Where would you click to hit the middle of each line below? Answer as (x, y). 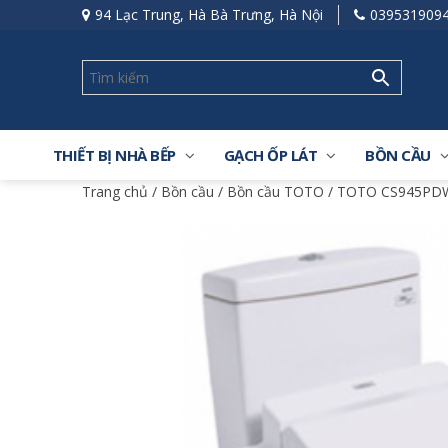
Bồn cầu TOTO (275, 191)
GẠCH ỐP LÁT (270, 155)
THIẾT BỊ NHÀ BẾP (114, 155)
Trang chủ (115, 191)
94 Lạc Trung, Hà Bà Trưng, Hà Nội (209, 14)
